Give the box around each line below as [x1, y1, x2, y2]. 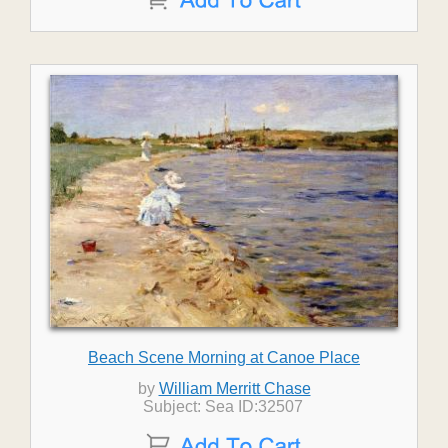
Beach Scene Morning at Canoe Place [87, 349, 360, 366]
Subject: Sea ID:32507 [143, 398, 304, 415]
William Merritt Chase [158, 380, 311, 397]
